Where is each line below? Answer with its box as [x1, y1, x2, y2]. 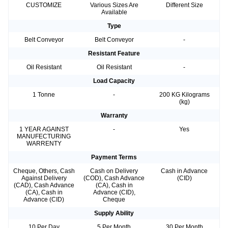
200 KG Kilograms [159, 91, 210, 99]
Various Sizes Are [90, 2, 138, 9]
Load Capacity [93, 77, 135, 85]
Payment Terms [91, 154, 137, 161]
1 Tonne [33, 91, 55, 99]
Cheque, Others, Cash [13, 167, 75, 175]
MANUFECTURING [17, 133, 71, 140]
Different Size [165, 2, 203, 9]
